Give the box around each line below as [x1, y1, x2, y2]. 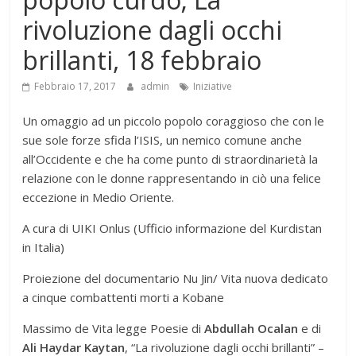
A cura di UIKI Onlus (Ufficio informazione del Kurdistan [22, 220, 323, 237]
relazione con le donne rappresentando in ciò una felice [22, 170, 322, 187]
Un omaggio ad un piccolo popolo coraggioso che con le [22, 113, 325, 130]
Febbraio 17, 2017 [34, 79, 117, 94]
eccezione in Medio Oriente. [22, 189, 175, 206]
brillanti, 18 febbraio [22, 43, 262, 78]
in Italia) [22, 239, 65, 256]
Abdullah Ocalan [204, 320, 299, 337]
